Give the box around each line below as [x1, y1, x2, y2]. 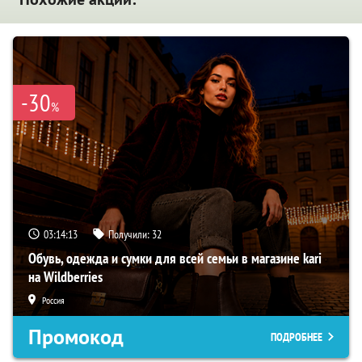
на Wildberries [28, 267, 103, 286]
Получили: [108, 226, 152, 242]
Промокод [28, 322, 124, 351]
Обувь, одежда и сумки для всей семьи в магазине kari [28, 248, 322, 267]
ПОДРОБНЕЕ [271, 329, 322, 344]
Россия [42, 293, 65, 306]
